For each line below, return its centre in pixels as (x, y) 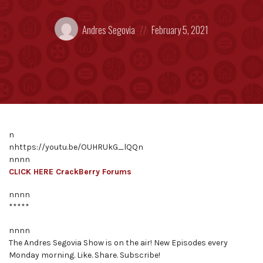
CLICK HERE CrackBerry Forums (70, 171)
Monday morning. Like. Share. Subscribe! (85, 255)
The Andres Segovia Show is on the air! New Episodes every (118, 242)
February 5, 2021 (180, 29)
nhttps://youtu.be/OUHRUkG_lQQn (76, 147)
